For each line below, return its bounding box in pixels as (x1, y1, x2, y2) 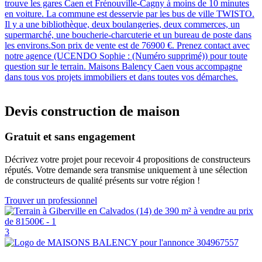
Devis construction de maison (5, 103, 180, 119)
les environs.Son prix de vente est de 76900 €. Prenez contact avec (5, 40, 250, 50)
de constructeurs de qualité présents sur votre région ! (5, 175, 200, 186)
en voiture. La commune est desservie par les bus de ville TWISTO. (5, 8, 254, 19)
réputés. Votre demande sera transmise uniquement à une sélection (5, 165, 247, 175)
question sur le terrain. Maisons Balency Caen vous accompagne (5, 61, 242, 71)
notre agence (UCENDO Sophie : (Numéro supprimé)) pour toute (5, 50, 247, 61)
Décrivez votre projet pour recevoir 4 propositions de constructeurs (5, 154, 250, 165)
